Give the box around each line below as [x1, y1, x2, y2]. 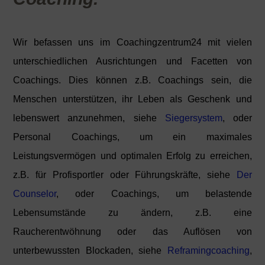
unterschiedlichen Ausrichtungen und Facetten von [13, 56, 252, 67]
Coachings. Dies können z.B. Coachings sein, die [13, 75, 252, 86]
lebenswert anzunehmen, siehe [13, 113, 165, 124]
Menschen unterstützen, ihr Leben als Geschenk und [13, 94, 252, 105]
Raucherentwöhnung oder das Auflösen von [13, 227, 252, 237]
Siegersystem [164, 113, 222, 124]
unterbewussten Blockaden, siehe [13, 245, 167, 256]
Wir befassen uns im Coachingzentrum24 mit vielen [13, 37, 252, 48]
